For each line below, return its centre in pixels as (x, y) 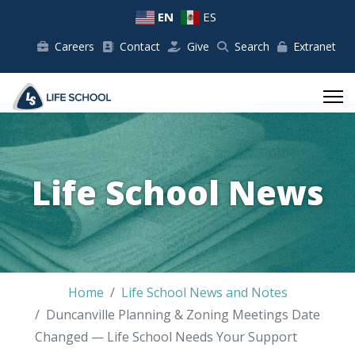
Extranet (314, 47)
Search (252, 47)
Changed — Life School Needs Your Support (166, 337)
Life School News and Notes (204, 293)
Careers (74, 47)
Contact (139, 47)
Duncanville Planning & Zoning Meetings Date (183, 315)
